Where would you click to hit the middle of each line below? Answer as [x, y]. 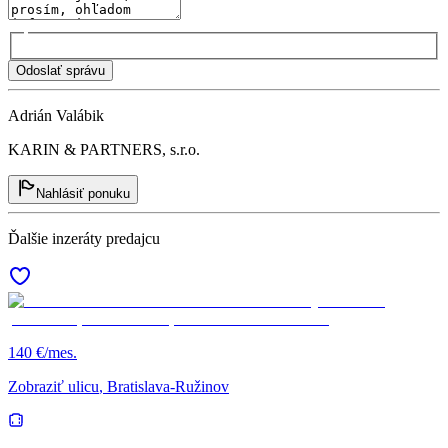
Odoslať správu [60, 70]
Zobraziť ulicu [53, 386]
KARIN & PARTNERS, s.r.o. [104, 149]
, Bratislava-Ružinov [164, 386]
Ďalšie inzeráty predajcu [84, 238]
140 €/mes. [42, 352]
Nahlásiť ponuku [83, 193]
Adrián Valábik [56, 115]
